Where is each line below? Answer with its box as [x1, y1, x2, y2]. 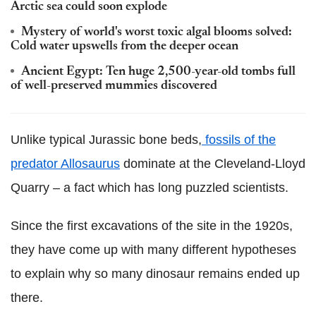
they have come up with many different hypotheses [11, 243, 296, 257]
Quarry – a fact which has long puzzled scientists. [11, 181, 288, 195]
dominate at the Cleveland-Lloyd [120, 157, 305, 171]
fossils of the [202, 133, 276, 147]
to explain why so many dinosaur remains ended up [11, 267, 300, 281]
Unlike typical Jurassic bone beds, [11, 133, 202, 147]
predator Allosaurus [11, 157, 120, 171]
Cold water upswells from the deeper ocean [11, 40, 238, 53]
